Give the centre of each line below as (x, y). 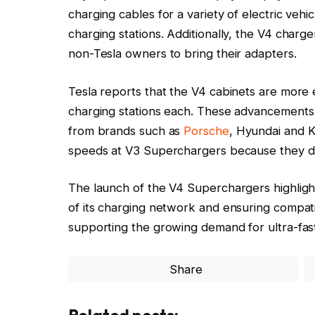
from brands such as (126, 130)
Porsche (206, 130)
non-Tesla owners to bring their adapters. (182, 54)
